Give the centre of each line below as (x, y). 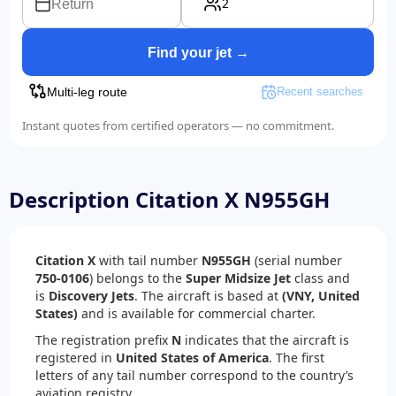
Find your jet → (198, 52)
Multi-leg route (87, 92)
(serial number (297, 261)
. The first (297, 358)
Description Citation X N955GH (169, 200)
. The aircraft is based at (208, 296)
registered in (76, 358)
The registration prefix (103, 340)
